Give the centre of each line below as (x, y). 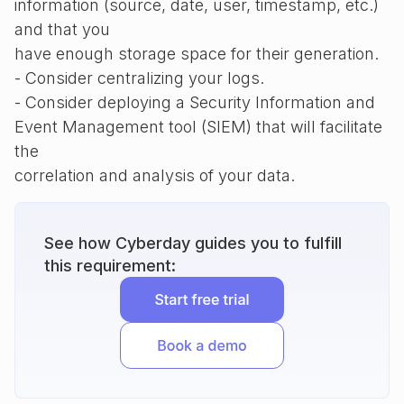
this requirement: (110, 266)
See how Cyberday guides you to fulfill (193, 243)
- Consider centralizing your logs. (139, 78)
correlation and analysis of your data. (155, 175)
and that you (62, 29)
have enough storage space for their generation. (197, 54)
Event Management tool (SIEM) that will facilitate (198, 127)
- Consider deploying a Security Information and (195, 102)
